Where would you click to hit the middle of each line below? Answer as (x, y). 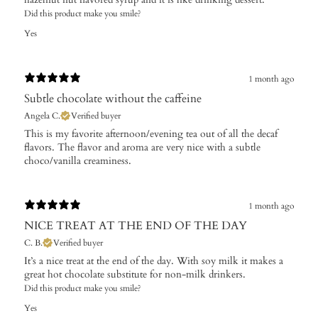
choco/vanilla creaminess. (78, 160)
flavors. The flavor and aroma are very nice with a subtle (142, 147)
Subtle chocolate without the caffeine (113, 98)
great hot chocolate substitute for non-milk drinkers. (135, 274)
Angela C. (42, 115)
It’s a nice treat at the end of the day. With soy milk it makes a (154, 261)
